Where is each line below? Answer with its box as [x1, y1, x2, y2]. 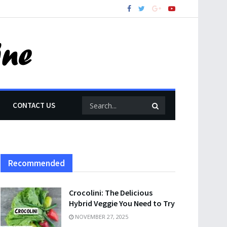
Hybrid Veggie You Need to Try [69, 198, 175, 208]
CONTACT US [13, 100, 55, 110]
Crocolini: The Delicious [69, 187, 153, 198]
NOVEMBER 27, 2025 [73, 213, 128, 220]
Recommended [8, 158, 65, 169]
